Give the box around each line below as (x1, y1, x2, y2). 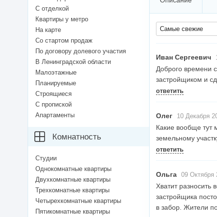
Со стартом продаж (35, 37, 93, 45)
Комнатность (52, 132, 101, 142)
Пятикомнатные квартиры (35, 208, 110, 216)
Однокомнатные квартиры (35, 165, 111, 173)
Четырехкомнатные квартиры (35, 197, 121, 205)
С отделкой (35, 5, 69, 13)
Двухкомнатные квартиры (35, 176, 110, 184)
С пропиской (35, 101, 72, 108)
